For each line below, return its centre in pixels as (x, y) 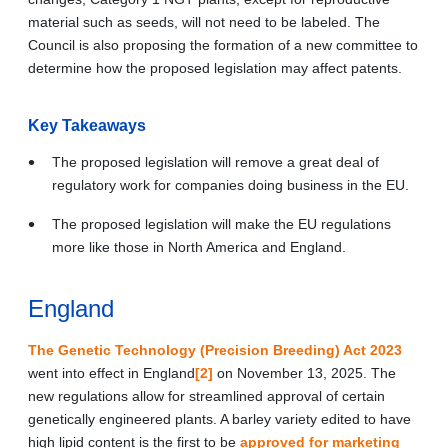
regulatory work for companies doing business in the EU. (230, 184)
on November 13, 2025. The (304, 372)
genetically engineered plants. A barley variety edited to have (219, 418)
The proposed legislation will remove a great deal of (215, 161)
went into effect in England (111, 372)
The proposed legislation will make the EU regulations (221, 223)
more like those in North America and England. (199, 246)
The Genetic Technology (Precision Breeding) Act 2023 (215, 349)
